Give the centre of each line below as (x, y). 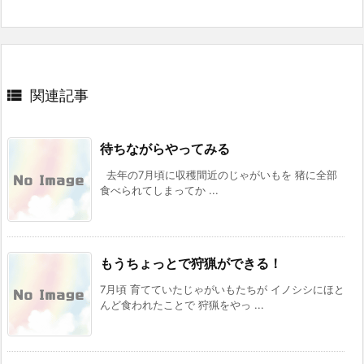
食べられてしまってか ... (159, 190)
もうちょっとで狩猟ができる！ (191, 263)
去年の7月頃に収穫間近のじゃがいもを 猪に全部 (219, 174)
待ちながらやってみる (165, 148)
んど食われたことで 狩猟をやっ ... (182, 304)
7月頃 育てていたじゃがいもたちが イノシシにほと (222, 289)
